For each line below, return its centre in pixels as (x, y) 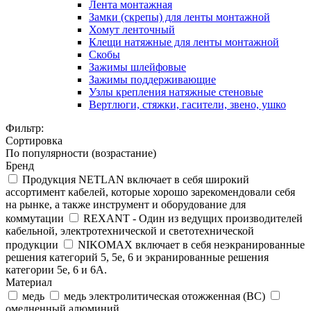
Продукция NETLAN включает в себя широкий (136, 179)
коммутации (35, 218)
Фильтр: (25, 128)
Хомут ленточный (132, 30)
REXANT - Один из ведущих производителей (193, 218)
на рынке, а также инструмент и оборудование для (126, 204)
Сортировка (34, 141)
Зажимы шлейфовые (137, 67)
